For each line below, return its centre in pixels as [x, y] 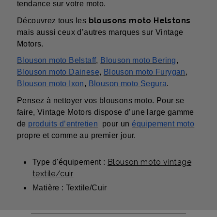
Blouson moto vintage [149, 162]
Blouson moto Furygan [144, 72]
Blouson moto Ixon [51, 84]
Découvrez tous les [53, 20]
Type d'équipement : [70, 162]
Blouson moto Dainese [58, 72]
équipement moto [163, 124]
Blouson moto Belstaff [57, 61]
